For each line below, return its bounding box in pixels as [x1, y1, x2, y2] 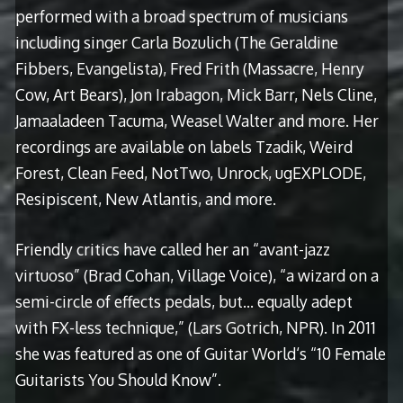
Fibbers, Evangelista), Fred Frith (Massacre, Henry [14, 58, 364, 79]
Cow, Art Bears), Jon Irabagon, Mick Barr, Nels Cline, [14, 85, 377, 105]
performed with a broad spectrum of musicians [14, 6, 348, 27]
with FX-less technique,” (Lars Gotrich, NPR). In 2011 [14, 317, 376, 337]
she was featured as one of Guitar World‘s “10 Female [14, 343, 386, 363]
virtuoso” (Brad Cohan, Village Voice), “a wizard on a [14, 264, 379, 285]
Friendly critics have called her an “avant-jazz [14, 238, 330, 259]
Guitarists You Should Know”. [14, 369, 221, 390]
